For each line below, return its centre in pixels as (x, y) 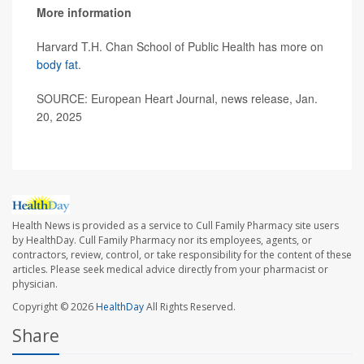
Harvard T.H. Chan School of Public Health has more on (180, 46)
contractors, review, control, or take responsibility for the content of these (182, 254)
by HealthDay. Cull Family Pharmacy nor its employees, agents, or (162, 240)
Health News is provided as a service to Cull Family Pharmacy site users (175, 225)
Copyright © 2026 (54, 306)
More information (84, 12)
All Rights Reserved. (190, 306)
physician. (35, 284)
